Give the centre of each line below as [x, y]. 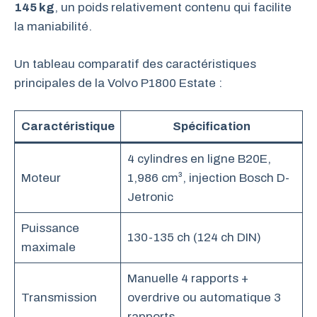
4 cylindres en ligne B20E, [199, 159]
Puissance [50, 228]
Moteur [41, 178]
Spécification [212, 126]
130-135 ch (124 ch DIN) [194, 237]
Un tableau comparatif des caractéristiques [135, 64]
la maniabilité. [53, 27]
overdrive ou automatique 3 [204, 298]
